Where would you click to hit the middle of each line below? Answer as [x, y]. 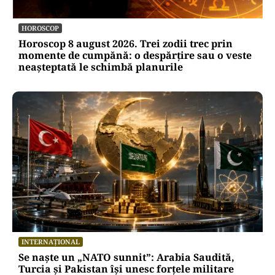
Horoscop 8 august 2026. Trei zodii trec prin [126, 43]
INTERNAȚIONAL [51, 241]
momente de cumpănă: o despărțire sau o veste [135, 55]
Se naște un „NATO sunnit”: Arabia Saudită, [126, 257]
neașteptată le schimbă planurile [101, 67]
